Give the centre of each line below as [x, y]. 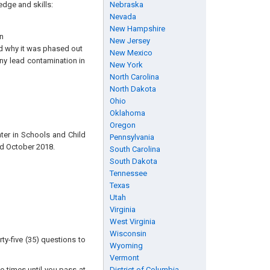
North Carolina [134, 77]
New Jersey [130, 41]
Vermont [124, 258]
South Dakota [133, 161]
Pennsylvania [132, 137]
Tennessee [128, 173]
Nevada [123, 17]
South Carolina [135, 149]
